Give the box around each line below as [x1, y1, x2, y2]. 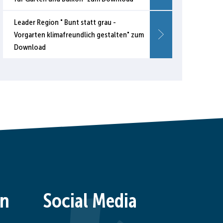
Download [14, 43, 46, 52]
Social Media [43, 189, 137, 212]
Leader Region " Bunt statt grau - [14, 18, 116, 27]
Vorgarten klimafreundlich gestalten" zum [14, 30, 144, 39]
